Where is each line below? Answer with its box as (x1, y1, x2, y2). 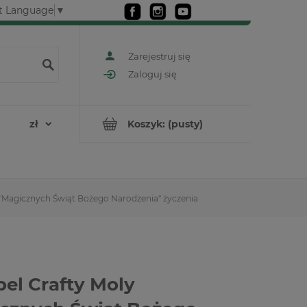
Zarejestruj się (128, 50, 191, 62)
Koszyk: (127, 117, 165, 130)
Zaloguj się (128, 69, 177, 80)
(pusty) (168, 117, 203, 130)
